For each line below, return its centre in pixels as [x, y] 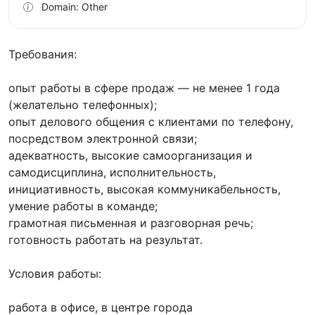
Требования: [43, 54]
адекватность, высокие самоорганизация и [130, 156]
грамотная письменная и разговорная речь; [131, 223]
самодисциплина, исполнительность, [112, 173]
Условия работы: [55, 274]
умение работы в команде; [83, 206]
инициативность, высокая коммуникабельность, [144, 189]
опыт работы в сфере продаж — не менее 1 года [144, 88]
